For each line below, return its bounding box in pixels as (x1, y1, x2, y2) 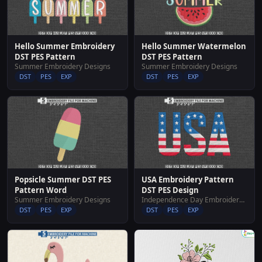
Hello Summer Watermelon (142, 40, 246, 51)
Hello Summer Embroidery (15, 40, 115, 51)
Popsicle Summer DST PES (15, 174, 111, 185)
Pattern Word (15, 184, 67, 195)
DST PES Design (142, 184, 199, 195)
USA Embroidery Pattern (142, 174, 234, 185)
